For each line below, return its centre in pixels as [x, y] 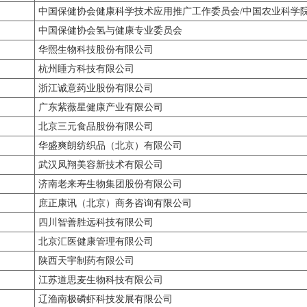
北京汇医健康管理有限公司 [96, 242]
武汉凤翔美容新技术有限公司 [101, 165]
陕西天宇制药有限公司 [86, 261]
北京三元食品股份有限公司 [96, 126]
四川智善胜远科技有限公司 [96, 222]
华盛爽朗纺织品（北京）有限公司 [110, 146]
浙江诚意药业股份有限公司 [96, 88]
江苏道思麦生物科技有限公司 [101, 280]
